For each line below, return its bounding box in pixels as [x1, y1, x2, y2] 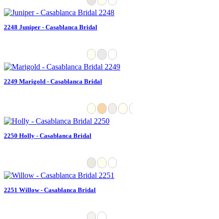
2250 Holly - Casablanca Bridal [4, 131, 91, 139]
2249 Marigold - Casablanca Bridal [4, 77, 102, 85]
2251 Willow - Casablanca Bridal [4, 186, 96, 194]
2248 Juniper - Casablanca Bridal [4, 23, 97, 31]
